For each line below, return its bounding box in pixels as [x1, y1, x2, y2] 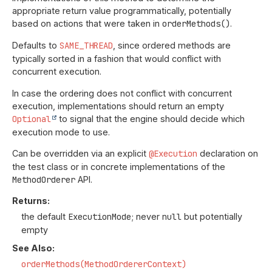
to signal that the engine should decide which [56, 113, 245, 124]
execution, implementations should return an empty [12, 100, 224, 111]
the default [21, 211, 68, 222]
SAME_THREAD [59, 40, 113, 52]
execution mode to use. [12, 126, 110, 137]
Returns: [12, 195, 50, 206]
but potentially [182, 211, 242, 222]
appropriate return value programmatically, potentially [12, 5, 231, 16]
